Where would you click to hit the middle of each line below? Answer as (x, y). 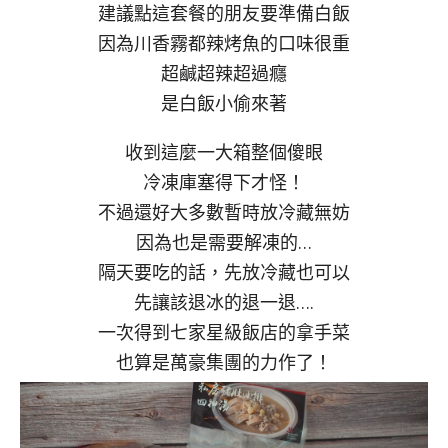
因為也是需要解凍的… (224, 242)
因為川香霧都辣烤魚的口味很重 (224, 43)
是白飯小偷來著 (224, 103)
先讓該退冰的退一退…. (224, 302)
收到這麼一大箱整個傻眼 (224, 152)
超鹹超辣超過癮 (224, 73)
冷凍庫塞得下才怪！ (224, 182)
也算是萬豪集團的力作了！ (224, 362)
